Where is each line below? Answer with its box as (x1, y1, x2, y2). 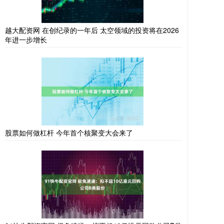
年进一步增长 (5, 34, 47, 45)
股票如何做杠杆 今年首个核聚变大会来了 (5, 127, 133, 138)
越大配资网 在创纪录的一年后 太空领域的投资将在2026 (5, 25, 179, 35)
